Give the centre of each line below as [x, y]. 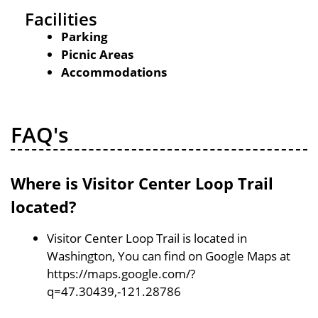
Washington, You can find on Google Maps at [169, 256]
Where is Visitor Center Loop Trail [142, 183]
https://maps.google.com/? [121, 273]
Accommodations [114, 72]
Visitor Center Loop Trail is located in [147, 238]
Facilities [61, 19]
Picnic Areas [97, 54]
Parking [84, 37]
